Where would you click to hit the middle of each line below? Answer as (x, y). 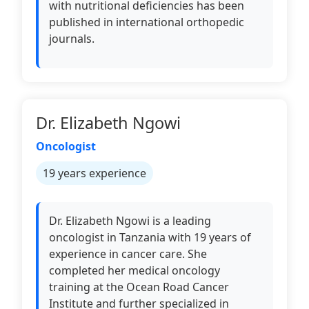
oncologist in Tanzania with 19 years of (150, 237)
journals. (72, 39)
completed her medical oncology (134, 270)
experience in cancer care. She (128, 254)
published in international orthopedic (147, 22)
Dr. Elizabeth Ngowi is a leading (130, 221)
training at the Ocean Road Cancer (139, 287)
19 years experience (94, 173)
